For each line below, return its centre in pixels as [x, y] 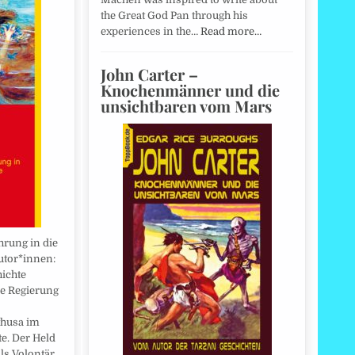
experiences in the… [151, 32]
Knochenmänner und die [190, 90]
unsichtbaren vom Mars [186, 106]
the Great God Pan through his [174, 16]
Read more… [231, 32]
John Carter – [149, 74]
